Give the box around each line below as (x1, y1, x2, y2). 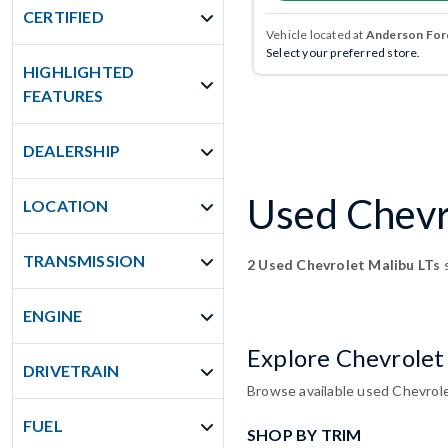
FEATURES (23, 86, 104, 105)
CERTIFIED (23, 7, 104, 26)
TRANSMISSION (23, 251, 146, 270)
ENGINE (23, 306, 83, 325)
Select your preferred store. (266, 45, 421, 61)
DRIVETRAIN (23, 361, 119, 380)
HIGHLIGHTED (23, 62, 135, 81)
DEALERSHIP (23, 141, 120, 160)
